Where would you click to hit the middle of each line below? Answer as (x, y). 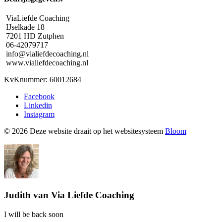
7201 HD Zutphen (34, 36)
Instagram (39, 114)
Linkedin (38, 106)
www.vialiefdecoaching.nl (46, 63)
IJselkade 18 (24, 27)
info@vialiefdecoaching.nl (46, 54)
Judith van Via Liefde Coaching (69, 195)
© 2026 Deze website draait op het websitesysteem (84, 131)
